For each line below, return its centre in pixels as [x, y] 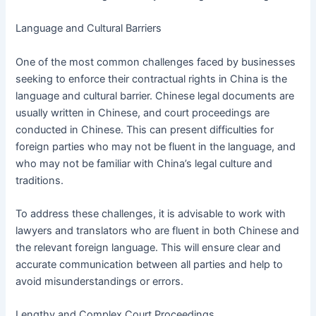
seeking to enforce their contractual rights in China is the [152, 79]
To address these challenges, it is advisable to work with [151, 213]
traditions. [40, 180]
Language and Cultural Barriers [89, 29]
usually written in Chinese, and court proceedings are [143, 113]
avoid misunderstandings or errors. [100, 281]
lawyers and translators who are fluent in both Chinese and [158, 230]
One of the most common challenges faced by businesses [156, 62]
